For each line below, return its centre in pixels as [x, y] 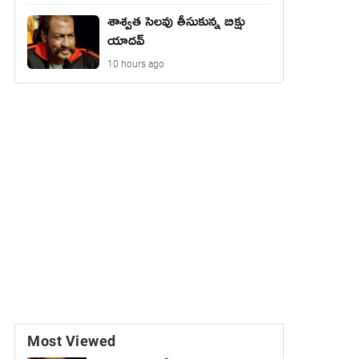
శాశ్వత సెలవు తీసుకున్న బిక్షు [176, 24]
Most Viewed [72, 341]
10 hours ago [136, 64]
